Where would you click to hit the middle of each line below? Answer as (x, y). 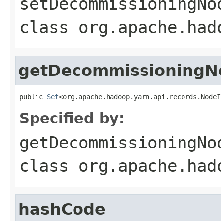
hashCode (62, 209)
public (33, 96)
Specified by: (72, 118)
